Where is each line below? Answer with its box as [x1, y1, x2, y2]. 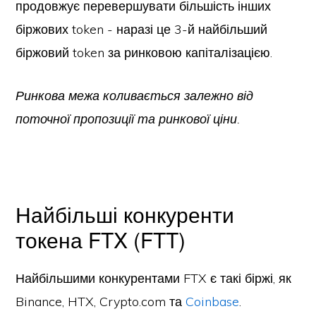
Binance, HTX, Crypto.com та [16, 293, 186, 310]
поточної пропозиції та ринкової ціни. [16, 111, 241, 127]
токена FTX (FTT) [16, 224, 186, 255]
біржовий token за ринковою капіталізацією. [16, 44, 273, 61]
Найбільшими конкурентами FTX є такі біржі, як [16, 270, 292, 286]
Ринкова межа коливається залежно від [16, 87, 254, 104]
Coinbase [186, 293, 240, 310]
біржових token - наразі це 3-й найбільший [16, 21, 268, 37]
